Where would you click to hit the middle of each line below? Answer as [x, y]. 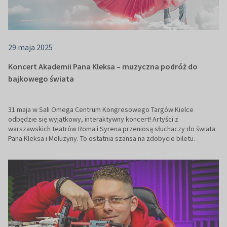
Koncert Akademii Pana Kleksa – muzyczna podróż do [103, 67]
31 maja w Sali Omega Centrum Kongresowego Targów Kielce [101, 110]
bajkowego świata [41, 79]
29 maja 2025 [30, 47]
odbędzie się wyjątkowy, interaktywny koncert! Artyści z [93, 119]
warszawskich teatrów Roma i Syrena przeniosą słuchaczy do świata [112, 129]
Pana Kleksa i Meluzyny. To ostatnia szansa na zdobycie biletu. [102, 139]
